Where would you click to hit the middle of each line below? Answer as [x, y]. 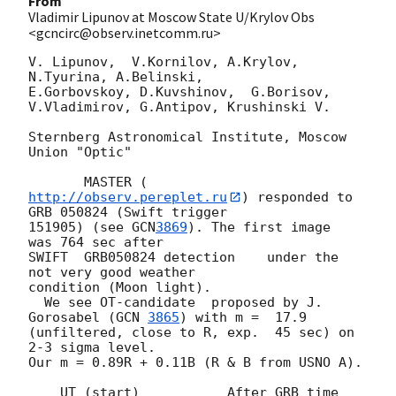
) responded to [297, 197]
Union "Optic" [80, 152]
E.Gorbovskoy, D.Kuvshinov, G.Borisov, [179, 91]
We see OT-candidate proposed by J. [36, 303]
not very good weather [112, 273]
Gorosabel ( [72, 318]
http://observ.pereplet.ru [128, 197]
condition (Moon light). [120, 288]
